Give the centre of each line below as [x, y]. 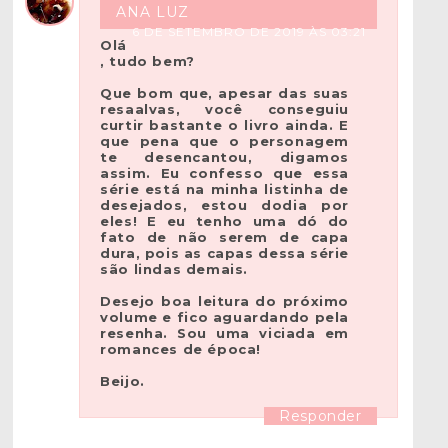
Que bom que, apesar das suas [224, 93]
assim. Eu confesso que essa [224, 173]
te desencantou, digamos [224, 157]
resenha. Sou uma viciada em [224, 333]
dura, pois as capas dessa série [224, 253]
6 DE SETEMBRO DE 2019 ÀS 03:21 [248, 32]
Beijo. [122, 381]
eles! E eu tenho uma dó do [224, 221]
